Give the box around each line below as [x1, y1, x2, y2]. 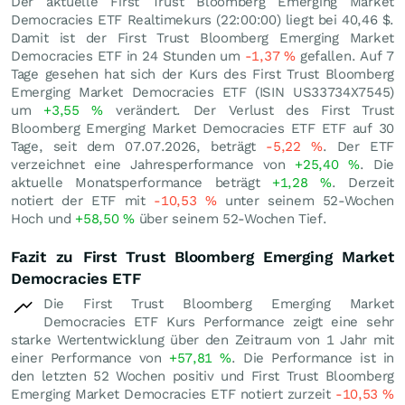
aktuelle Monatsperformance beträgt [11, 174, 273, 191]
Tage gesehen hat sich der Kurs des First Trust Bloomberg [11, 66, 394, 82]
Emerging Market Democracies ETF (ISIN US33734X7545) [11, 84, 394, 100]
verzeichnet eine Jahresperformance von [11, 156, 296, 173]
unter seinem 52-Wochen [216, 193, 394, 209]
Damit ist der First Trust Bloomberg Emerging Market [11, 30, 394, 46]
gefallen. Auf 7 [295, 48, 395, 64]
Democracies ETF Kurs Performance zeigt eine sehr [43, 314, 394, 330]
